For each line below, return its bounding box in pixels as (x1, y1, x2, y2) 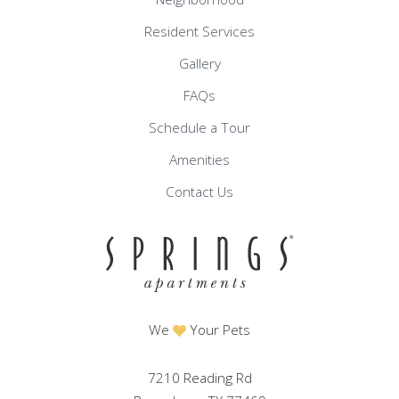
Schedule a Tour (149, 118, 250, 137)
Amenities (169, 150, 230, 169)
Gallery (178, 53, 221, 73)
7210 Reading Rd (147, 368, 252, 387)
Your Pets (186, 320, 250, 339)
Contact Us (166, 182, 233, 201)
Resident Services (144, 21, 255, 41)
